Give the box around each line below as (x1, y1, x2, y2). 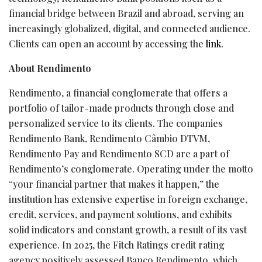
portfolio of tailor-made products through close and (9, 101, 234, 114)
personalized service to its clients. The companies (9, 116, 223, 129)
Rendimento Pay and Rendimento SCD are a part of (9, 147, 229, 160)
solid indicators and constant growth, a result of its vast (9, 223, 247, 236)
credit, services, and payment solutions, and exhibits (9, 208, 232, 220)
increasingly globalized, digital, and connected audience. (9, 22, 250, 35)
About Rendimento (9, 61, 91, 74)
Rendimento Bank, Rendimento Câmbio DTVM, (9, 132, 210, 144)
